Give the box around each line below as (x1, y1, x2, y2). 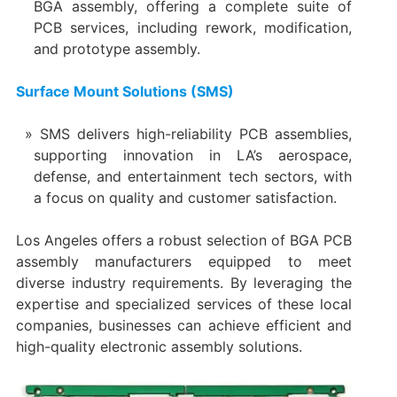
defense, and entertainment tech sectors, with (33, 167, 353, 186)
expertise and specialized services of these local (15, 295, 353, 314)
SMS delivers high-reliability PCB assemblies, (39, 125, 353, 144)
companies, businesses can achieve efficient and (15, 316, 353, 335)
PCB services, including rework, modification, (33, 19, 353, 37)
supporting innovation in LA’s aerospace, (33, 146, 353, 165)
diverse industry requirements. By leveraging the (15, 274, 353, 292)
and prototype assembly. (33, 40, 200, 58)
